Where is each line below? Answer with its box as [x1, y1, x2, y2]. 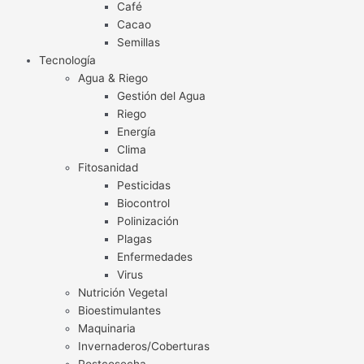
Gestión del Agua [117, 89, 206, 103]
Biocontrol [117, 197, 170, 210]
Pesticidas [117, 179, 171, 193]
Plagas [117, 232, 152, 246]
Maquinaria [78, 322, 136, 336]
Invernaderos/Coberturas [78, 340, 210, 353]
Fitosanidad [78, 161, 138, 175]
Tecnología [39, 54, 96, 67]
